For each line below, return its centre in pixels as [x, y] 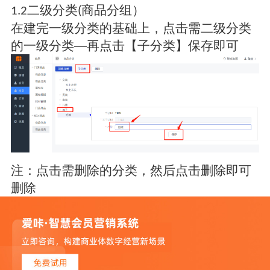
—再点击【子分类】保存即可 [156, 46]
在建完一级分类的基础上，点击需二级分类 [131, 29]
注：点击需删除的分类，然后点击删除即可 [131, 170]
